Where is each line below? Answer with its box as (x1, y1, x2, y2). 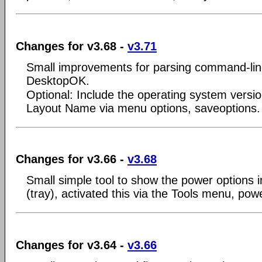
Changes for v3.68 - (16, 39, 127, 53)
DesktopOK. (26, 74, 89, 87)
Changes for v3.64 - (16, 238, 127, 251)
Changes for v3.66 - (16, 153, 127, 166)
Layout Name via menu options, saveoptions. (26, 101, 260, 115)
